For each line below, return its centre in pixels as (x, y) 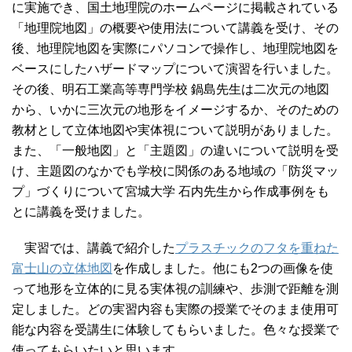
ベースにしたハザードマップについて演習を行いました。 (175, 69)
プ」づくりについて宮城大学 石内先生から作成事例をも (170, 192)
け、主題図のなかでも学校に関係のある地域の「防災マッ (175, 171)
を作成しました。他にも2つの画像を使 (223, 269)
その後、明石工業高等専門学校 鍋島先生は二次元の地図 (170, 90)
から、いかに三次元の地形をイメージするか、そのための (175, 110)
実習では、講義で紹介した (93, 248)
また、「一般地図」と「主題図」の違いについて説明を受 (175, 151)
